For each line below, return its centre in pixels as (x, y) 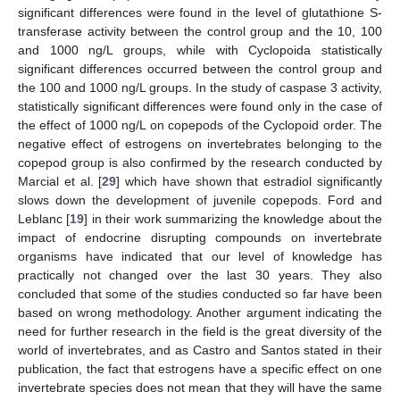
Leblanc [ (44, 218)
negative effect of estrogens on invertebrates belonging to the (200, 143)
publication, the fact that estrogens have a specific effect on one (200, 368)
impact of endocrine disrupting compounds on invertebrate (200, 237)
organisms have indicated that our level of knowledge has (200, 256)
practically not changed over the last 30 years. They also (200, 275)
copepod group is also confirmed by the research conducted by (200, 162)
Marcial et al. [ (60, 181)
